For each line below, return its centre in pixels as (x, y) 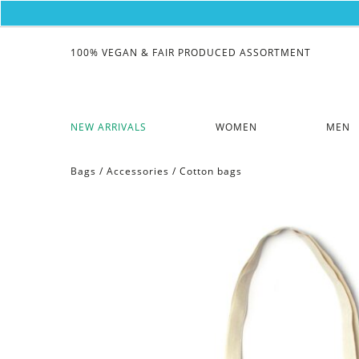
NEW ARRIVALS (108, 127)
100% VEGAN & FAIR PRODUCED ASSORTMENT (190, 53)
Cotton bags (210, 171)
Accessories (137, 171)
